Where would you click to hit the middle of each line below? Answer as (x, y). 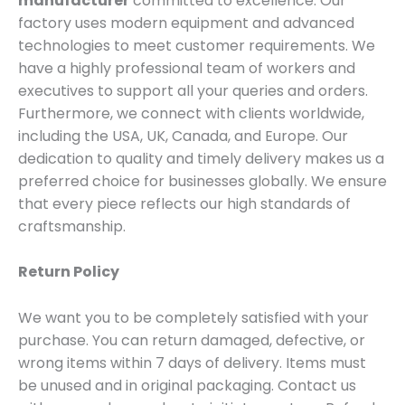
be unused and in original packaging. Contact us (187, 385)
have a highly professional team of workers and (187, 68)
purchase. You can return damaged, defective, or (192, 340)
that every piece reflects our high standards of (184, 203)
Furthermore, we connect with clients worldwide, (191, 113)
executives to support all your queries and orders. (193, 90)
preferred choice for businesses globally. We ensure (202, 181)
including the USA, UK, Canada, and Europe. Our (183, 136)
